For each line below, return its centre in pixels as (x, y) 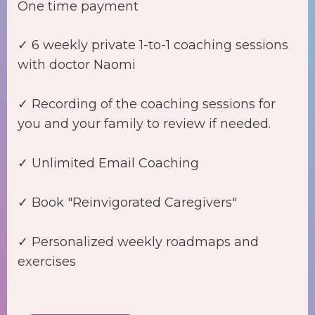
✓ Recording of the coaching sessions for (147, 104)
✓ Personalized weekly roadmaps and (138, 242)
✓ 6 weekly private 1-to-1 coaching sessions (153, 45)
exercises (47, 262)
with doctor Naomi (77, 65)
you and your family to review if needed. (144, 124)
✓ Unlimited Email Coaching (108, 163)
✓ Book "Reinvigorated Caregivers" (127, 203)
